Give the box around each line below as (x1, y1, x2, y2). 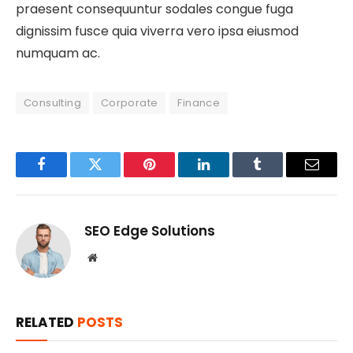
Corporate (100, 95, 158, 110)
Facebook (39, 169, 95, 184)
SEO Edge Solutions (84, 221, 215, 240)
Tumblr (256, 169, 299, 184)
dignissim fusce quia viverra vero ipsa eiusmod (16, 21, 299, 40)
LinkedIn (202, 169, 255, 184)
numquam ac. (16, 43, 100, 62)
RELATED (16, 312, 77, 332)
